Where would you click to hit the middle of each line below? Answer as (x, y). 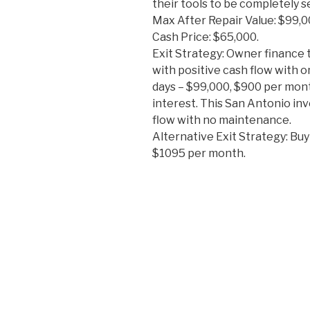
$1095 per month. (199, 154)
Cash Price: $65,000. (206, 37)
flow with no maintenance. (222, 120)
